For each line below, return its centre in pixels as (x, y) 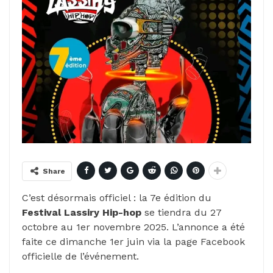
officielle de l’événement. (80, 257)
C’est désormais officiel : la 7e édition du (117, 198)
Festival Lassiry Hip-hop (82, 213)
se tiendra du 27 (182, 213)
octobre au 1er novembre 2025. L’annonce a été (133, 227)
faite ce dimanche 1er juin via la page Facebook (133, 242)
